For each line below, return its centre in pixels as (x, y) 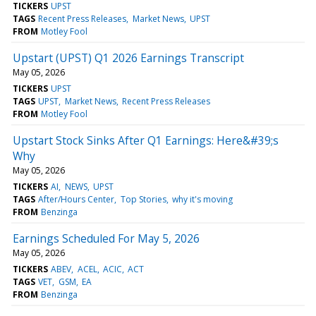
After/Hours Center (77, 199)
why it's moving (202, 199)
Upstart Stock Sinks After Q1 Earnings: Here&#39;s (146, 140)
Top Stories (143, 199)
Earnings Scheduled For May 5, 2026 (106, 238)
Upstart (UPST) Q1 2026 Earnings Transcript (128, 57)
